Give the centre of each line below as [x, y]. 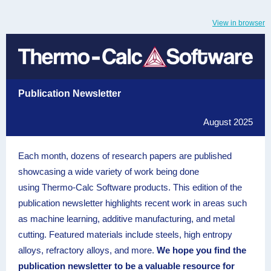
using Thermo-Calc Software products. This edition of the [130, 187]
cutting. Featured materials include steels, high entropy [125, 234]
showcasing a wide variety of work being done [109, 171]
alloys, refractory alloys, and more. [87, 250]
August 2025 [228, 122]
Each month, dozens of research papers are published [125, 156]
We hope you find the [201, 250]
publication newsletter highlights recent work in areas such [132, 203]
